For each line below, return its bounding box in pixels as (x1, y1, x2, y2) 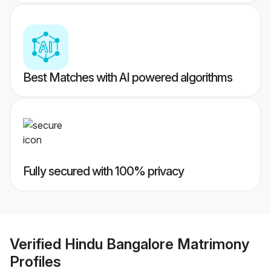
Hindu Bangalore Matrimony (65, 235, 249, 253)
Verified (10, 235, 65, 253)
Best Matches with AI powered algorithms (23, 70, 232, 85)
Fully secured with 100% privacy (23, 164, 184, 179)
